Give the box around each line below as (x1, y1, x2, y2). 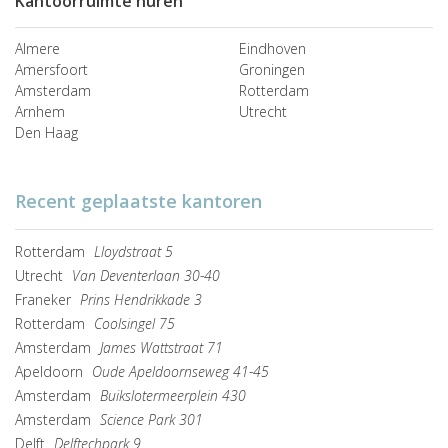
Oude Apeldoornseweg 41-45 (92, 361, 269, 381)
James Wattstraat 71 (100, 337, 223, 357)
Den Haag (15, 122, 78, 142)
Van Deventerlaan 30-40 (72, 265, 220, 285)
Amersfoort (15, 59, 88, 79)
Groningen (239, 59, 305, 79)
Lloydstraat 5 (94, 241, 173, 261)
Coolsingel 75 (94, 313, 175, 333)
